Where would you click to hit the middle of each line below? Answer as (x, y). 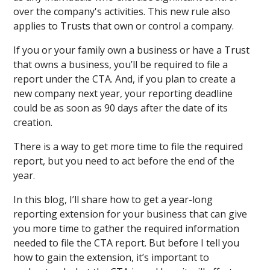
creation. (34, 122)
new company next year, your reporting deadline (123, 93)
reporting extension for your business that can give (130, 214)
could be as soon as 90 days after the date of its (121, 108)
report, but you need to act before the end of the (124, 161)
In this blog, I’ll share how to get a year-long (113, 199)
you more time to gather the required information (127, 228)
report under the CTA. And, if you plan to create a (125, 79)
